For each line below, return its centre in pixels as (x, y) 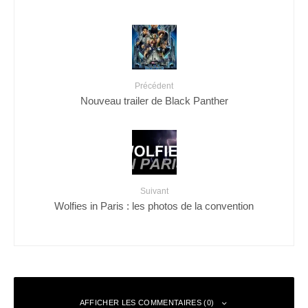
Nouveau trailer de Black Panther (154, 100)
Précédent (154, 86)
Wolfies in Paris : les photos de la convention (154, 206)
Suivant (154, 191)
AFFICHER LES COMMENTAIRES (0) (147, 302)
